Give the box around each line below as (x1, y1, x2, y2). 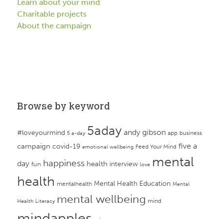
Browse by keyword (17, 102, 110, 112)
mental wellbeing (57, 193, 146, 206)
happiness (43, 158, 85, 169)
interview (109, 160, 138, 169)
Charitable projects (17, 9, 87, 19)
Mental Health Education (94, 179, 171, 188)
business (179, 130, 202, 137)
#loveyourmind (17, 129, 65, 137)
